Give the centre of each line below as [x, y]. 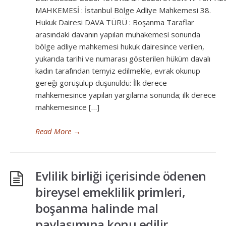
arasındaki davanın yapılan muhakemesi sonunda [118, 34]
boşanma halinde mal [97, 208]
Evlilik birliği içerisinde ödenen [121, 176]
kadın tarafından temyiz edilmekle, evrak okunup [118, 71]
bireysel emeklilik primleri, [110, 192]
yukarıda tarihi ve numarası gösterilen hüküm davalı [123, 59]
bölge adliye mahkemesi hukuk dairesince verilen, [120, 46]
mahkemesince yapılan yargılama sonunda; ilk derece [126, 95]
